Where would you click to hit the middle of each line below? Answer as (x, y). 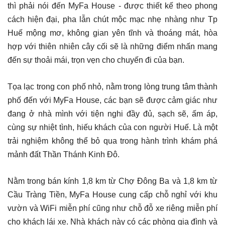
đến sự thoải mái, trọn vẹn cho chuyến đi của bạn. (96, 60)
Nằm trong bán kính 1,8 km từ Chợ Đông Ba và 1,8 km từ (113, 181)
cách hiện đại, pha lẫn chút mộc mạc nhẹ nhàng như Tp (113, 19)
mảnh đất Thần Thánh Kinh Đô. (64, 154)
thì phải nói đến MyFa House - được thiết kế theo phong (113, 6)
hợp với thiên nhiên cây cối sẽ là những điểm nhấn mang (113, 46)
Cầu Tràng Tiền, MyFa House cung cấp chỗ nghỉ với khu (113, 194)
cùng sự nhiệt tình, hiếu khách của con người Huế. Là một (113, 127)
